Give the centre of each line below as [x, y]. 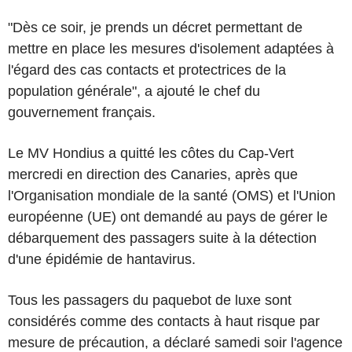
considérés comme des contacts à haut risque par [164, 321]
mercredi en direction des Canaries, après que [153, 174]
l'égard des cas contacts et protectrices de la [147, 70]
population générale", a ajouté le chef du [134, 91]
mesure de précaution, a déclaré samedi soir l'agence [175, 342]
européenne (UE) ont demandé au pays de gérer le [168, 216]
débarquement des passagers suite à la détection [162, 238]
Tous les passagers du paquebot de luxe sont [150, 300]
